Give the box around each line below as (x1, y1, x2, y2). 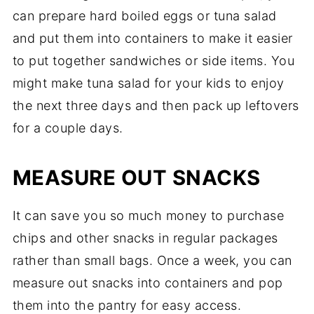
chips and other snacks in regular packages (12, 230, 278, 245)
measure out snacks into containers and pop (12, 275, 283, 290)
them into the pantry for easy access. (12, 297, 242, 313)
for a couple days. (12, 120, 123, 135)
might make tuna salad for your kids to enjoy (12, 75, 285, 90)
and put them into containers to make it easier (12, 30, 293, 46)
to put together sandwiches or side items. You (12, 53, 295, 68)
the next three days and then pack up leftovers (12, 97, 299, 113)
